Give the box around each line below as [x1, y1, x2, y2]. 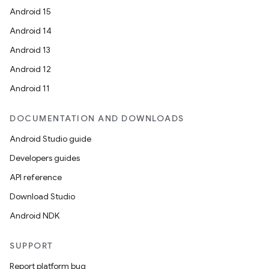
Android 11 [10, 83, 50, 94]
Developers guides [10, 153, 80, 163]
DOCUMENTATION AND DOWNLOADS [10, 113, 184, 124]
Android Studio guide [10, 133, 91, 144]
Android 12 [10, 64, 51, 74]
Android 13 [10, 44, 50, 55]
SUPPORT [10, 240, 53, 251]
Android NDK [10, 210, 59, 221]
